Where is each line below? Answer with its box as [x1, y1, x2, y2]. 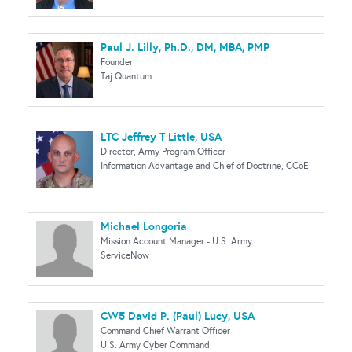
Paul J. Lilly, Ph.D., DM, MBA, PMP [101, 40, 269, 54]
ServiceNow [101, 250, 149, 261]
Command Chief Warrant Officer [101, 325, 230, 336]
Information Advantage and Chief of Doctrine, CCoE [101, 160, 309, 171]
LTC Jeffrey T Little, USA [101, 130, 222, 144]
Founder [101, 57, 133, 68]
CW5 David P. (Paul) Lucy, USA [101, 309, 255, 323]
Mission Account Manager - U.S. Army [101, 236, 252, 247]
